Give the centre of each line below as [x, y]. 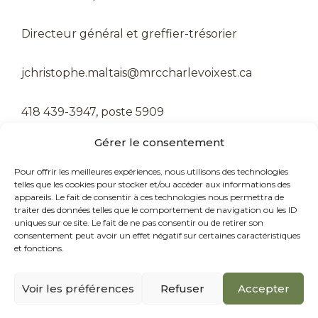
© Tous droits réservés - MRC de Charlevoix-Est [154, 288]
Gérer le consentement [159, 142]
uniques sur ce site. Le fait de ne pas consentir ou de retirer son [139, 223]
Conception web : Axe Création [153, 302]
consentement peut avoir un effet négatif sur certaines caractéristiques [157, 235]
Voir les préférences [78, 288]
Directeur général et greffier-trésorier [129, 34]
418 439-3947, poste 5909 [93, 112]
